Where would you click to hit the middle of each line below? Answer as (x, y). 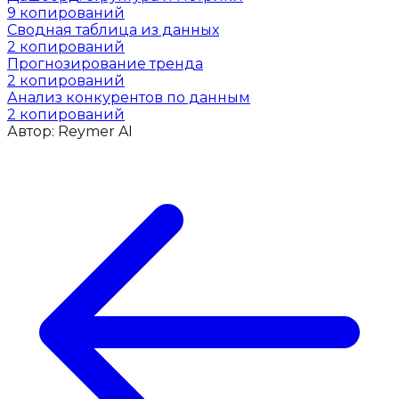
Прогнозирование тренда (105, 64)
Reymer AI (95, 132)
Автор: (33, 132)
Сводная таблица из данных (113, 30)
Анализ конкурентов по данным (129, 98)
